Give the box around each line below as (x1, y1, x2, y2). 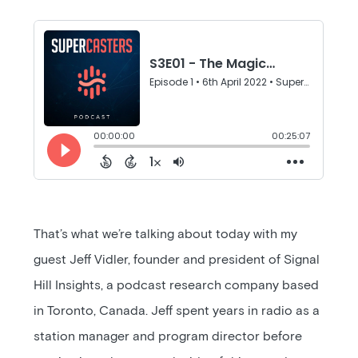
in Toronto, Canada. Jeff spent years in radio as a (34, 304, 320, 317)
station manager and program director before (34, 330, 303, 343)
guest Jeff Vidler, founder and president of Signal (34, 253, 320, 266)
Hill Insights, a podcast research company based (34, 279, 320, 292)
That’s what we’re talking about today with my (34, 228, 298, 241)
